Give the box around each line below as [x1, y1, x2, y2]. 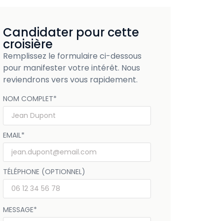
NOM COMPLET [2, 93, 53, 104]
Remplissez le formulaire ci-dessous [2, 50, 142, 62]
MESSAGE [2, 204, 34, 215]
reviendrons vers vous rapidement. [2, 74, 138, 86]
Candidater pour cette [2, 24, 139, 41]
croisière [2, 36, 53, 53]
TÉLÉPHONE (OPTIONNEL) [2, 166, 85, 177]
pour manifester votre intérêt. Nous [2, 62, 140, 74]
